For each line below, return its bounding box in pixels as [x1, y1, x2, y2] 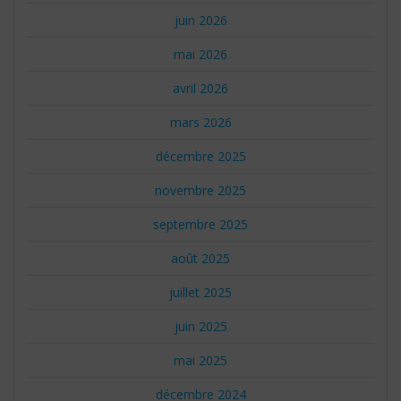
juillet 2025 [169, 283, 232, 301]
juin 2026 [174, 11, 227, 29]
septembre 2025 [153, 215, 248, 233]
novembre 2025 [155, 181, 246, 199]
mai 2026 [174, 45, 227, 63]
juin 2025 [174, 317, 227, 335]
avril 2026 [173, 79, 228, 97]
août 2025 [171, 249, 230, 267]
